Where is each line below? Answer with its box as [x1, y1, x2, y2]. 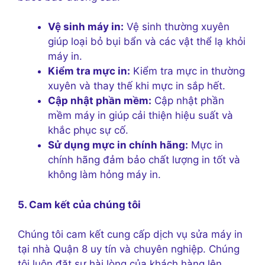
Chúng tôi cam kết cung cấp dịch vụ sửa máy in [18, 228, 243, 241]
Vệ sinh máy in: [48, 21, 124, 33]
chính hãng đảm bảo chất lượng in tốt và [48, 154, 240, 166]
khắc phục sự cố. [48, 124, 128, 137]
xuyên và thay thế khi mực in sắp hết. [48, 80, 225, 92]
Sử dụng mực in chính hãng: [48, 139, 188, 151]
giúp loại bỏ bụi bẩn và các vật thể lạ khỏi [48, 35, 245, 48]
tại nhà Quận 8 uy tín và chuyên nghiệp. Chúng [18, 243, 240, 256]
